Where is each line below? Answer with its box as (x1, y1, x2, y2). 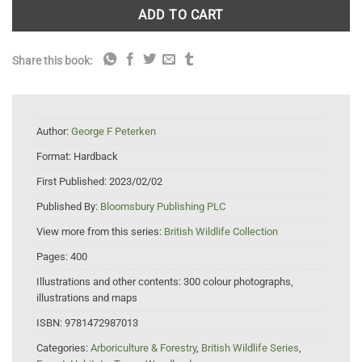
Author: (36, 124, 71, 137)
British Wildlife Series (201, 341, 299, 354)
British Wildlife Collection (164, 225, 278, 238)
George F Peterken (71, 124, 156, 137)
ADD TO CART (138, 7, 224, 23)
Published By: (36, 200, 100, 213)
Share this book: (12, 53, 92, 67)
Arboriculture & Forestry (90, 341, 196, 354)
